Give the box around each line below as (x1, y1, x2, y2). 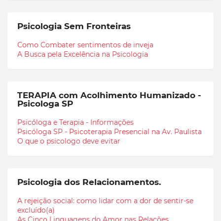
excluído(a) (17, 205, 55, 215)
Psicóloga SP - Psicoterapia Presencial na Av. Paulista (17, 127, 202, 136)
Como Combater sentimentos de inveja (17, 40, 153, 49)
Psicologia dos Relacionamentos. (17, 177, 161, 187)
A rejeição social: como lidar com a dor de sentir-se (17, 196, 193, 205)
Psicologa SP (17, 98, 73, 109)
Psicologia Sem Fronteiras (17, 21, 131, 31)
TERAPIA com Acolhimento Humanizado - (17, 90, 201, 100)
